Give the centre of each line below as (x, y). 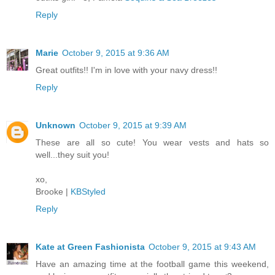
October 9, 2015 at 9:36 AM (116, 53)
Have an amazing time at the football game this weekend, (152, 264)
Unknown (56, 126)
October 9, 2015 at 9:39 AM (133, 126)
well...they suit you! (72, 155)
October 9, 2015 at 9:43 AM (202, 247)
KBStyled (88, 192)
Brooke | (53, 192)
